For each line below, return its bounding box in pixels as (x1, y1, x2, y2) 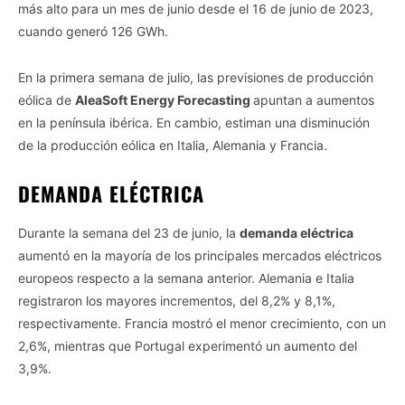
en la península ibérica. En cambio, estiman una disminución (18, 114, 370, 130)
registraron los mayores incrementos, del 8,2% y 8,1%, (18, 292, 335, 308)
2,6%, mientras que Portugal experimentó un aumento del (18, 337, 357, 353)
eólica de (18, 91, 75, 108)
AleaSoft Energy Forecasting (75, 91, 253, 108)
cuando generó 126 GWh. (18, 23, 168, 39)
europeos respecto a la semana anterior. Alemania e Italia (18, 269, 354, 286)
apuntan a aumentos (253, 91, 374, 108)
